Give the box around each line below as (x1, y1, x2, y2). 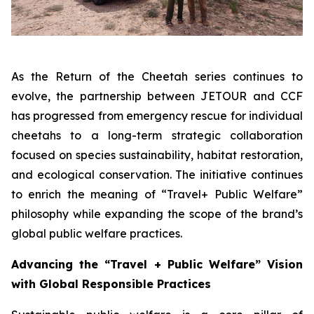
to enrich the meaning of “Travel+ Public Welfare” (11, 187, 303, 202)
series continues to (188, 69, 303, 84)
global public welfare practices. (11, 226, 182, 241)
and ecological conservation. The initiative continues (11, 168, 303, 182)
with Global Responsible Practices (11, 277, 211, 292)
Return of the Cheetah (55, 69, 188, 84)
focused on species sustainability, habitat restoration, (11, 148, 303, 163)
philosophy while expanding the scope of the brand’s (11, 207, 303, 221)
